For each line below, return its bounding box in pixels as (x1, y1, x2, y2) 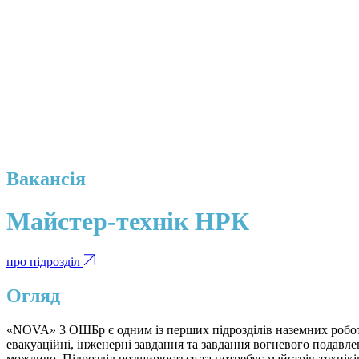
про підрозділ (6, 254, 83, 268)
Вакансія (6, 167, 86, 189)
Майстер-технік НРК (6, 207, 249, 236)
